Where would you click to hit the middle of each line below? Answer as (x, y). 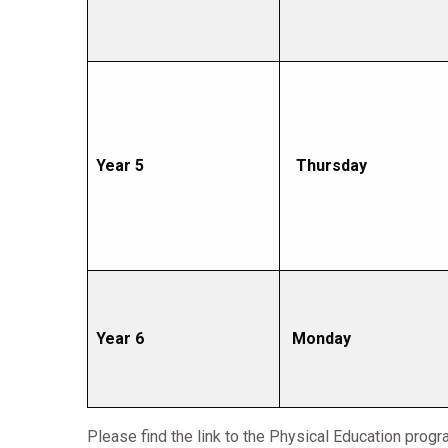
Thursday (331, 165)
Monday (323, 338)
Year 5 (120, 165)
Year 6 (120, 338)
